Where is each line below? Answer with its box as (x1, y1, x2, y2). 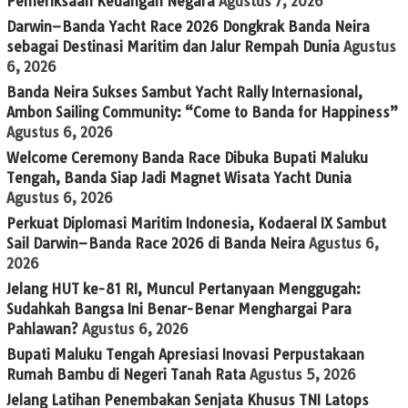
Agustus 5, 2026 (250, 365, 356, 383)
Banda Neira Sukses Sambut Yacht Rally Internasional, (6, 83, 362, 101)
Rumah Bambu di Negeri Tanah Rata (6, 365, 246, 383)
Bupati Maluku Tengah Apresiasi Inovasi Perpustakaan (6, 345, 364, 363)
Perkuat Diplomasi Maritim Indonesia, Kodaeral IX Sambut (6, 214, 386, 232)
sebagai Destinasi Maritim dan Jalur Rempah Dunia (6, 37, 340, 56)
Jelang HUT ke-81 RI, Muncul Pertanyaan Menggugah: (6, 280, 361, 298)
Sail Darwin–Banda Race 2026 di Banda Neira (6, 234, 305, 252)
